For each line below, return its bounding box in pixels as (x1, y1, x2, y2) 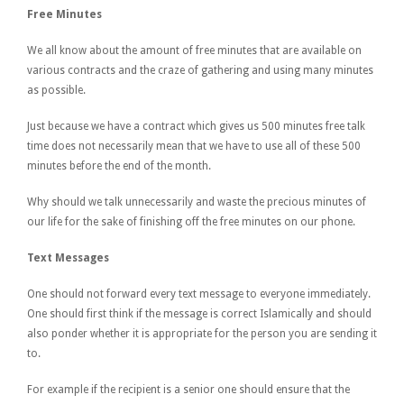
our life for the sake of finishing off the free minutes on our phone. (27, 215, 355, 228)
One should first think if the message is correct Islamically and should (27, 307, 372, 320)
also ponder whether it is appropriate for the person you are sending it (27, 326, 377, 340)
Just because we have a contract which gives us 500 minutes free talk (27, 119, 365, 133)
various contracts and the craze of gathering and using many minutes (27, 63, 373, 77)
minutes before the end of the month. (27, 159, 211, 172)
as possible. (27, 83, 86, 96)
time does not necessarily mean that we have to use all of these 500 (27, 139, 361, 152)
